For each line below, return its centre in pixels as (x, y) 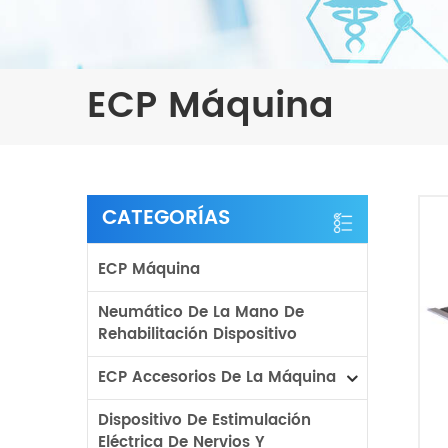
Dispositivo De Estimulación (204, 420)
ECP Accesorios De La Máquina (217, 377)
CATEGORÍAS (166, 218)
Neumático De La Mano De (201, 312)
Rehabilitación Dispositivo (197, 334)
